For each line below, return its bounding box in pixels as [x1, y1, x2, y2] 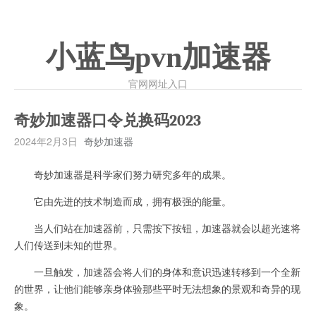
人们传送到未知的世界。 [14, 238, 123, 252]
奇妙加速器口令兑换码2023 [14, 111, 201, 130]
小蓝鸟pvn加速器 [45, 41, 271, 73]
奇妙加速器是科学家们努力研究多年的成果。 [14, 167, 231, 181]
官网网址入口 [128, 76, 188, 90]
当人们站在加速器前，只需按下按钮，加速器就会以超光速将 [14, 221, 300, 235]
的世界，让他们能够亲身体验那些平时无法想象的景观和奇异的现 [14, 281, 300, 296]
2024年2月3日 [14, 134, 78, 148]
